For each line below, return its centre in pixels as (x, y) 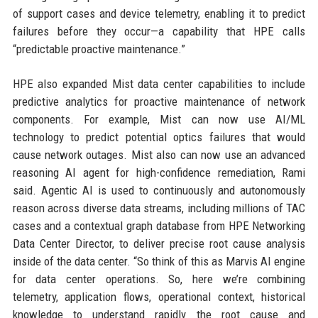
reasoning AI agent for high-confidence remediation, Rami (159, 172)
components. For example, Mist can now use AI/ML (159, 119)
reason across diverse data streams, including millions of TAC (159, 208)
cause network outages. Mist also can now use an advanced (159, 155)
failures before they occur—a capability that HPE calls (159, 31)
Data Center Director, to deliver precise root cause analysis (159, 243)
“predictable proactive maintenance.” (99, 49)
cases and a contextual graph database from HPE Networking (159, 226)
